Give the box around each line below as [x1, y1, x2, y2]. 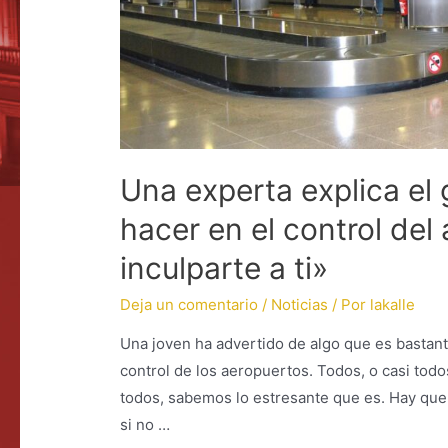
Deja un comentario [120, 295, 259, 315]
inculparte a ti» [120, 250, 329, 287]
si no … [120, 415, 171, 435]
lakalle [370, 295, 416, 315]
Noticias [271, 295, 329, 315]
